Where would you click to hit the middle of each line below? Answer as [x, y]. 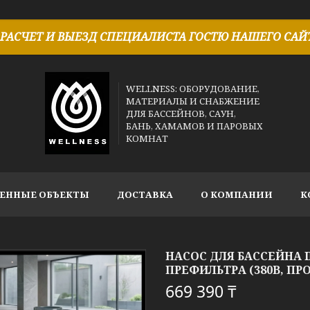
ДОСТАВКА [145, 194]
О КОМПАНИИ [237, 194]
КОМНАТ [147, 138]
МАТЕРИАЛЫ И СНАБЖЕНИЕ [193, 101]
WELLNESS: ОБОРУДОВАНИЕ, [193, 89]
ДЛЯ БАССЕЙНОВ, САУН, [181, 113]
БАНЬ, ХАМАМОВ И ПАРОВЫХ [195, 126]
